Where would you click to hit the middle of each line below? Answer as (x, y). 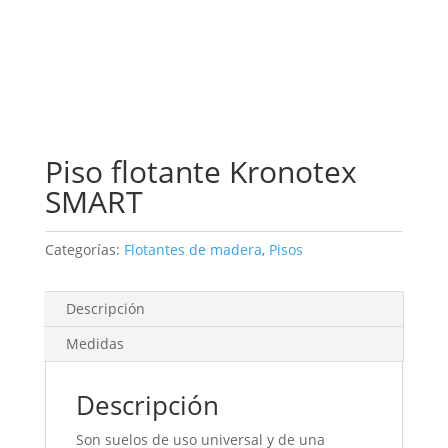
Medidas (94, 343)
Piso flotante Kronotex (200, 171)
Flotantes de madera (192, 249)
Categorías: (84, 249)
